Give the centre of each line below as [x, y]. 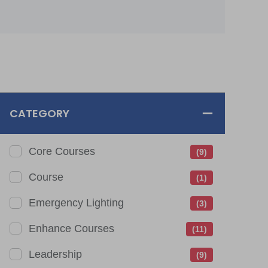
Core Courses [62, 152]
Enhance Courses [71, 229]
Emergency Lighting [76, 203]
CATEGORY [39, 114]
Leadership [55, 255]
